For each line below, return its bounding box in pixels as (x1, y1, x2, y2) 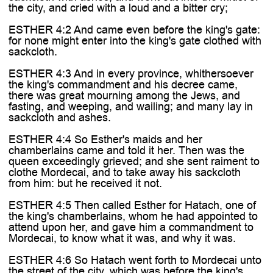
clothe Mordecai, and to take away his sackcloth (8, 165, 241, 180)
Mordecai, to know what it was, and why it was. (8, 230, 236, 246)
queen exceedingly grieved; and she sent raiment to (8, 154, 260, 169)
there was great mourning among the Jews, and (8, 88, 240, 103)
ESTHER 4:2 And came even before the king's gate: (8, 22, 260, 37)
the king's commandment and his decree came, (8, 77, 238, 92)
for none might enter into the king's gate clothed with (8, 33, 261, 48)
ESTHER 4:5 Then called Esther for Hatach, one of (8, 197, 256, 213)
